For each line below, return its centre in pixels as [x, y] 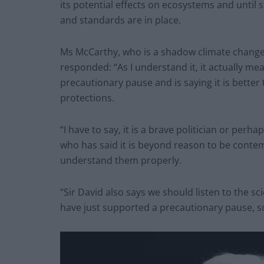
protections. [87, 98]
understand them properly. [121, 161]
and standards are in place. [121, 20]
